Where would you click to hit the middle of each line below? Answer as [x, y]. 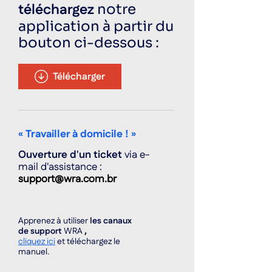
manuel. [34, 252]
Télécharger [79, 76]
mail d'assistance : [60, 167]
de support [40, 231]
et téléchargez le [89, 242]
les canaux [111, 221]
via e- [137, 155]
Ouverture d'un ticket [70, 155]
